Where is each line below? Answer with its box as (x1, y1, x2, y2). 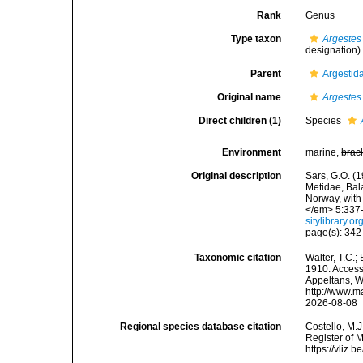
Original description (191, 170, 282, 181)
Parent (250, 68, 282, 79)
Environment (222, 147, 282, 158)
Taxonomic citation (194, 252, 282, 264)
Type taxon (231, 33, 282, 45)
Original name (217, 92, 282, 103)
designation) (305, 45, 361, 56)
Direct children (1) (199, 115, 282, 126)
